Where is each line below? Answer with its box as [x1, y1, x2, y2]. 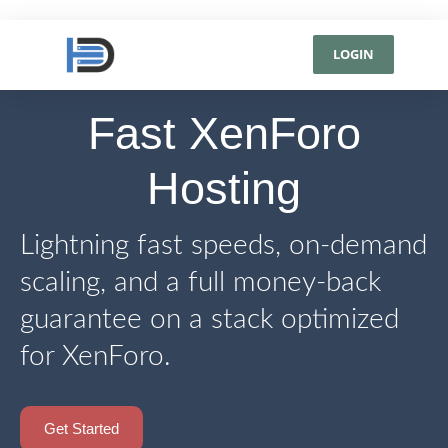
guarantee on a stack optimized [20, 304, 399, 333]
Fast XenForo [87, 107, 361, 159]
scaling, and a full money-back [20, 267, 381, 296]
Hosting [147, 162, 301, 214]
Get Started [44, 419, 119, 437]
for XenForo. [20, 341, 171, 370]
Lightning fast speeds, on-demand [20, 230, 427, 259]
